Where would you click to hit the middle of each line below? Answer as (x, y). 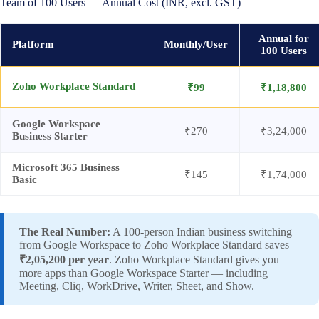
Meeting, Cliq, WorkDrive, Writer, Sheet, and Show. (137, 286)
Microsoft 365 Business (66, 167)
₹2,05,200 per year (64, 259)
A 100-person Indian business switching (201, 231)
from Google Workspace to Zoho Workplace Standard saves (154, 244)
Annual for (284, 38)
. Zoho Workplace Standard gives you (194, 259)
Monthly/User (196, 44)
